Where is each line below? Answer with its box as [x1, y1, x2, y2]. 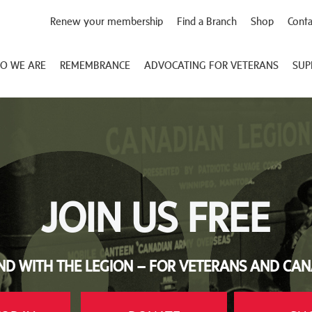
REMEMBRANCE [60, 58, 130, 71]
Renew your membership [50, 15, 163, 27]
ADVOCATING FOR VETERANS [144, 58, 279, 71]
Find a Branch [177, 15, 237, 27]
